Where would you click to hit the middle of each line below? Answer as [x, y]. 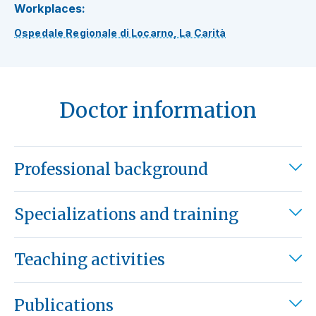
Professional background [111, 169]
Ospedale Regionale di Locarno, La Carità [120, 33]
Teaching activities [90, 260]
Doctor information [158, 111]
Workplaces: [50, 9]
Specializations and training [126, 215]
